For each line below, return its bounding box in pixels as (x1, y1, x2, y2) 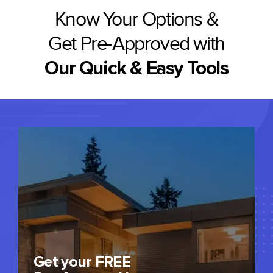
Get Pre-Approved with (48, 33, 225, 55)
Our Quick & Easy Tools (44, 59, 229, 79)
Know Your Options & (54, 9, 219, 31)
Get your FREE (34, 255, 130, 271)
